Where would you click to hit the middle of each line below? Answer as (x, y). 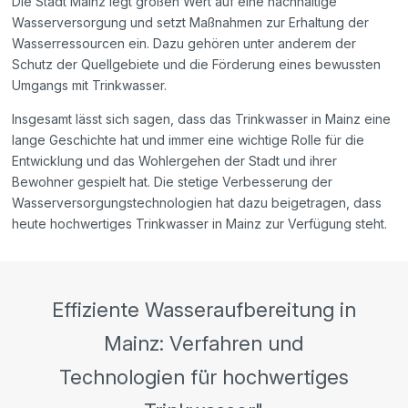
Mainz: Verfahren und (204, 344)
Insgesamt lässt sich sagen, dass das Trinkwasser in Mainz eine (202, 119)
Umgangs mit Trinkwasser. (90, 86)
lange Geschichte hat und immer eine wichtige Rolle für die (189, 140)
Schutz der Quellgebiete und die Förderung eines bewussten (197, 65)
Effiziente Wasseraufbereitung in (204, 310)
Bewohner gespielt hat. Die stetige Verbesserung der (173, 182)
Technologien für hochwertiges (204, 377)
